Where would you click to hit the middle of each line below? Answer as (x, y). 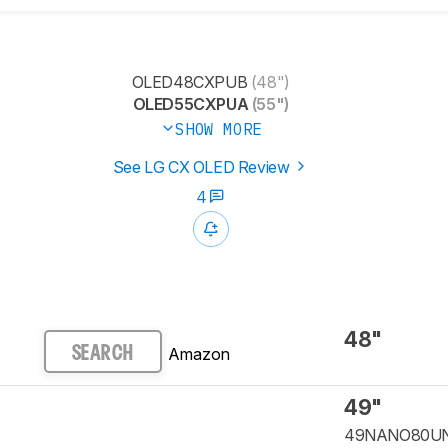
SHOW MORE (218, 129)
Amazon (198, 353)
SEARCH (102, 353)
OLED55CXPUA (190, 104)
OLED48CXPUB (189, 82)
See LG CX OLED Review (203, 167)
